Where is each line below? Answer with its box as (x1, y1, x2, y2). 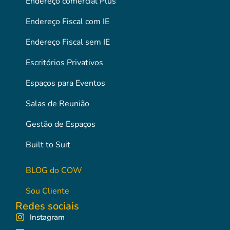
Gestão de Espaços (26, 119, 95, 130)
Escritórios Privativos (26, 57, 103, 69)
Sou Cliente (26, 185, 69, 197)
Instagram (29, 212, 65, 223)
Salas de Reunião (26, 98, 89, 110)
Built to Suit (26, 139, 70, 151)
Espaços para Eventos (26, 78, 105, 89)
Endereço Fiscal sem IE (26, 36, 110, 48)
